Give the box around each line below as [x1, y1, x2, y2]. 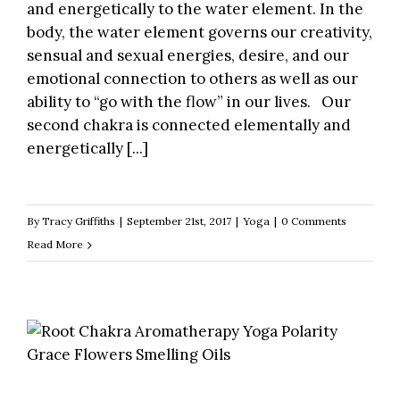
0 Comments [281, 214, 346, 229]
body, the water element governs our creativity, [27, 22, 372, 43]
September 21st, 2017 [127, 214, 231, 229]
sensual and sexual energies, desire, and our [27, 46, 349, 66]
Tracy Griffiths [42, 214, 115, 229]
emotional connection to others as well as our [27, 69, 358, 89]
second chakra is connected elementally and [27, 115, 351, 136]
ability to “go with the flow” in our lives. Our [27, 92, 351, 112]
